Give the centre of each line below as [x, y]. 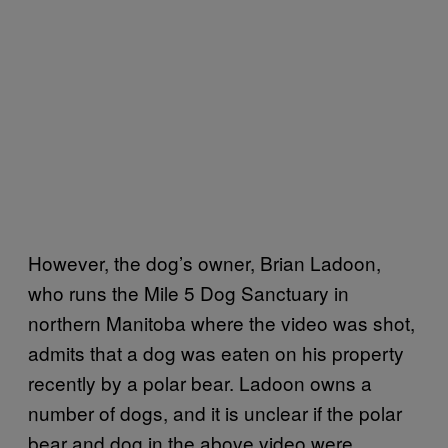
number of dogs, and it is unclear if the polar [215, 412]
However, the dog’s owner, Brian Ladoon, [204, 262]
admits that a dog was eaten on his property [216, 352]
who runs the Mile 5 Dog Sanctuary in [188, 292]
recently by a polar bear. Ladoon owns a [200, 382]
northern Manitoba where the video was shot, [221, 322]
